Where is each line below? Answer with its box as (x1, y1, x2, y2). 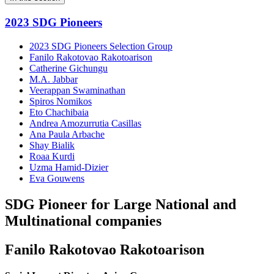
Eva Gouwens (29, 172, 84, 183)
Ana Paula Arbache (29, 128, 105, 139)
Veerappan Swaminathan (29, 84, 125, 95)
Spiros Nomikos (29, 95, 92, 106)
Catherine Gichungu (29, 62, 108, 73)
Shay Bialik (29, 139, 75, 150)
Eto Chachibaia (29, 106, 89, 117)
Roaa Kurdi (29, 150, 75, 161)
